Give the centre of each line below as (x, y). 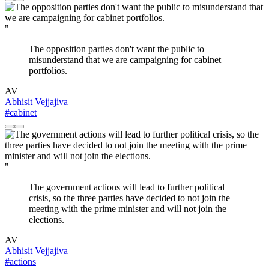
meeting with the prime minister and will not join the (128, 209)
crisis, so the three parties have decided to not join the (129, 198)
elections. (47, 220)
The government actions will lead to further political (127, 187)
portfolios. (48, 71)
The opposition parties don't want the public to (116, 49)
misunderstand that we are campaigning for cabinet (125, 60)
